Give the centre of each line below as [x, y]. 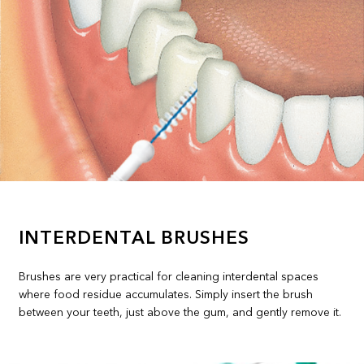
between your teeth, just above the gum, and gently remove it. [180, 312]
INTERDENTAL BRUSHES [134, 238]
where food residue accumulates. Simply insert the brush [166, 295]
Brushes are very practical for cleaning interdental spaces [169, 277]
